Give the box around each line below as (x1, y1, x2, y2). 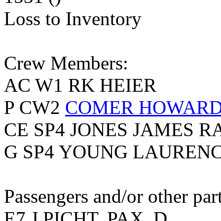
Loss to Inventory (4, 8, 142, 30)
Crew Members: (4, 52, 128, 74)
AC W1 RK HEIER (4, 74, 156, 96)
